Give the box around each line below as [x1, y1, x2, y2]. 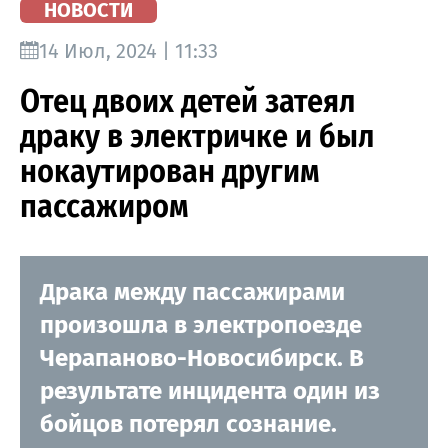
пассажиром [20, 186, 189, 225]
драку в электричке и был [20, 116, 374, 155]
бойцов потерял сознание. [40, 409, 337, 438]
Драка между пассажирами [40, 277, 345, 306]
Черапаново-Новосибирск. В [40, 343, 364, 372]
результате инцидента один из [40, 376, 380, 405]
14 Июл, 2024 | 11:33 [39, 38, 218, 63]
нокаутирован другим [20, 151, 320, 190]
